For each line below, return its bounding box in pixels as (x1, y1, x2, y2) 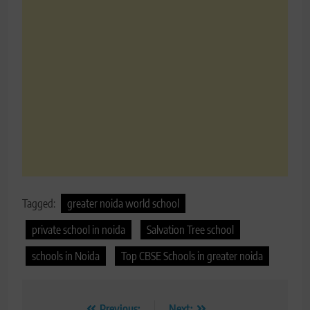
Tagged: (22, 197, 57, 211)
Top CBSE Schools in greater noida (121, 249, 263, 264)
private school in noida (32, 223, 125, 237)
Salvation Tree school (147, 223, 234, 237)
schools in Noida (32, 249, 100, 264)
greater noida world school (67, 197, 179, 211)
